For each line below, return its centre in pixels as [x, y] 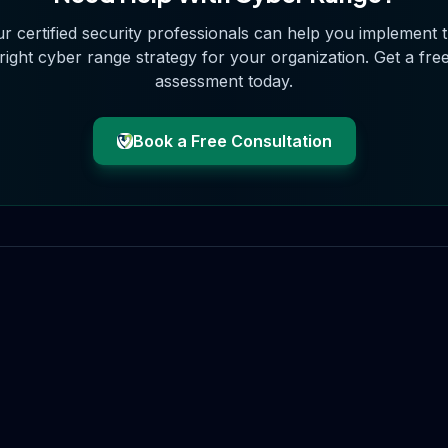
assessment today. [224, 81]
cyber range [84, 57]
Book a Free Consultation [232, 141]
